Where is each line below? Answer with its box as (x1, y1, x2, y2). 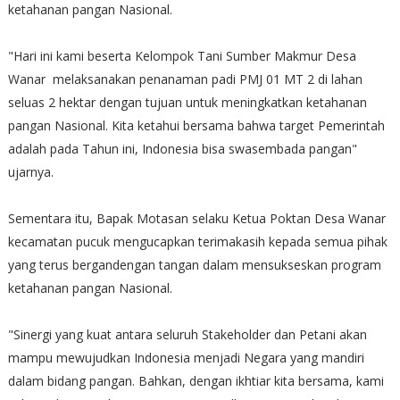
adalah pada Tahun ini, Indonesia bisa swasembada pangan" (7, 139, 357, 157)
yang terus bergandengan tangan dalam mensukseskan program (7, 255, 381, 273)
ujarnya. (7, 162, 54, 180)
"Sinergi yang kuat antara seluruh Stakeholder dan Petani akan (7, 325, 367, 343)
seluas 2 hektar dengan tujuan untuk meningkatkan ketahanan (7, 93, 367, 111)
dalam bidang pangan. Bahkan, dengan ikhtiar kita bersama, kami (7, 371, 384, 389)
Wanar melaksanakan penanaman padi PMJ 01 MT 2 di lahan (7, 70, 362, 87)
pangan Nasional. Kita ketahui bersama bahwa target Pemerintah (7, 116, 385, 134)
